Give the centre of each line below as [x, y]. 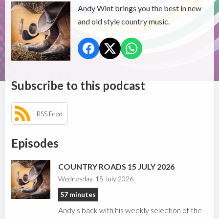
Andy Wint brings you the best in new [139, 8]
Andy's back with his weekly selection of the [130, 210]
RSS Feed [50, 113]
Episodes [35, 143]
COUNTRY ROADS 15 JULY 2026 [117, 167]
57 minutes [78, 195]
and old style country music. [123, 22]
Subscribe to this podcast [78, 86]
